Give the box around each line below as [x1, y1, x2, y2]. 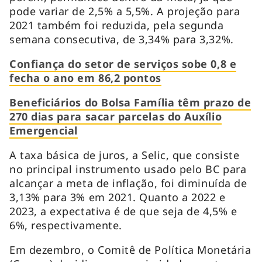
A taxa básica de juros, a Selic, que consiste [9, 147, 240, 162]
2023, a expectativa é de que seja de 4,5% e [9, 204, 237, 218]
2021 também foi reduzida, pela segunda [9, 18, 224, 32]
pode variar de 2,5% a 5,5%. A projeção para [9, 4, 240, 18]
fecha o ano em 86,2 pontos [9, 70, 162, 85]
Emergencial [9, 123, 78, 137]
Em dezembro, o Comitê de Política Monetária [9, 242, 251, 257]
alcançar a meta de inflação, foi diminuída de [9, 175, 247, 190]
